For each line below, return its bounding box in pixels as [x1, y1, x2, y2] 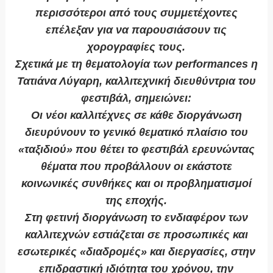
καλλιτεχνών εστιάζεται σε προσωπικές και [24, 229, 248, 241]
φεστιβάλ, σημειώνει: [81, 92, 192, 105]
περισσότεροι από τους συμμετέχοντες [35, 7, 238, 19]
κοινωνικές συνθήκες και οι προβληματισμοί [21, 177, 252, 190]
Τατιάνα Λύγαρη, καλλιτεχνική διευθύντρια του [16, 75, 256, 88]
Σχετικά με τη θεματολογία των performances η [15, 58, 258, 71]
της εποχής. [105, 194, 168, 207]
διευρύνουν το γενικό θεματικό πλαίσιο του [24, 126, 248, 139]
